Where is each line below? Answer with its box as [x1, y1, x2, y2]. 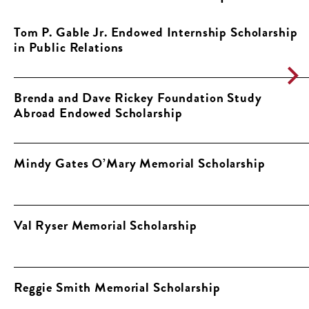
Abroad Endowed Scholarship [14, 103, 183, 123]
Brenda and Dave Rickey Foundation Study [14, 88, 262, 108]
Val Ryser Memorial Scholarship [14, 215, 197, 236]
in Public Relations [14, 37, 124, 58]
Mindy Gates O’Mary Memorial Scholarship [14, 153, 266, 174]
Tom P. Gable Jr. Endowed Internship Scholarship [14, 22, 298, 43]
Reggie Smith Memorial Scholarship [14, 277, 221, 298]
